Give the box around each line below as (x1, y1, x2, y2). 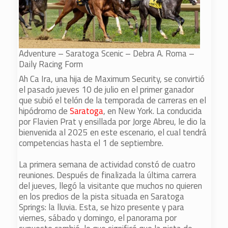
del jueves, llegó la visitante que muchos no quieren (19, 179, 203, 192)
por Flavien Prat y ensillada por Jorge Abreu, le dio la (19, 115, 207, 128)
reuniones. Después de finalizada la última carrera (19, 168, 197, 182)
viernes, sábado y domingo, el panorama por (19, 211, 177, 224)
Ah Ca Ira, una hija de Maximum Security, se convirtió (19, 72, 205, 85)
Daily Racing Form (19, 57, 83, 71)
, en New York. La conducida (103, 104, 203, 118)
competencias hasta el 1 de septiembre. (19, 136, 164, 150)
